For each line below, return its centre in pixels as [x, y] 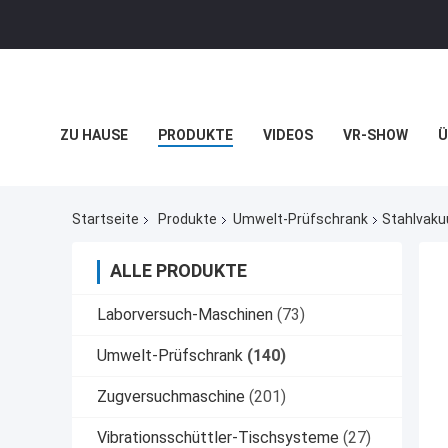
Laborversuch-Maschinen [185, 315]
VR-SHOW [375, 135]
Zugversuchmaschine [171, 397]
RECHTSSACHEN [116, 180]
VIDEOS [288, 135]
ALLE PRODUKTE [178, 271]
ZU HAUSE [94, 135]
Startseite [105, 219]
